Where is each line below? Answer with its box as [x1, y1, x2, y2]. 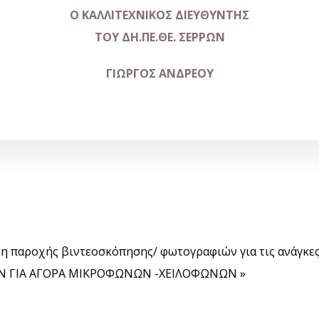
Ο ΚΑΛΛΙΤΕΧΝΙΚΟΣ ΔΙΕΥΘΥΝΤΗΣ [70, 7, 249, 23]
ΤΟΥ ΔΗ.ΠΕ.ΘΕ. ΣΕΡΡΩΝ [94, 29, 225, 45]
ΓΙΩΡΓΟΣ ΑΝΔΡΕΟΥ [105, 66, 214, 81]
